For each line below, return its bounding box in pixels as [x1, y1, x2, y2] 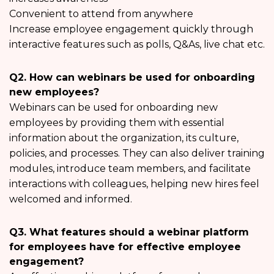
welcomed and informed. [9, 193, 132, 205]
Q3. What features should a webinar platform [9, 226, 249, 238]
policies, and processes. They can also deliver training [9, 147, 265, 159]
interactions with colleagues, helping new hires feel [9, 177, 259, 190]
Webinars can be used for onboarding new [9, 101, 218, 113]
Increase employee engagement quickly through [9, 23, 253, 35]
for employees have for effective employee [9, 240, 241, 253]
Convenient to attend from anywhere [9, 7, 193, 20]
